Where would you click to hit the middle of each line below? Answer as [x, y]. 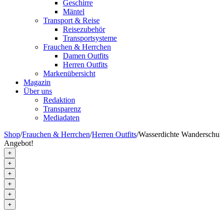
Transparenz [62, 109]
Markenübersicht [69, 73]
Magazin [37, 82]
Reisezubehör [84, 29]
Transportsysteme [90, 38]
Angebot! [19, 143]
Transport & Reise [71, 20]
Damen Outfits [86, 56]
